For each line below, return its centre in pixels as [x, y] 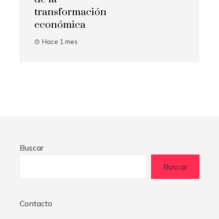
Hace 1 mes [60, 42]
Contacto [36, 204]
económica [60, 25]
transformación [70, 12]
